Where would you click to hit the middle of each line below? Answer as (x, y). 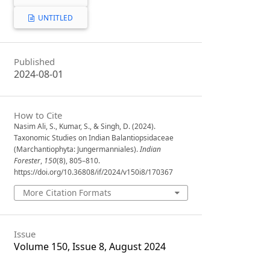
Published (35, 62)
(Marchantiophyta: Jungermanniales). (77, 149)
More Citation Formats (67, 192)
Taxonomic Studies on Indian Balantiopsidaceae (94, 137)
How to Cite (38, 115)
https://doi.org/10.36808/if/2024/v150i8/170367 (94, 172)
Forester (27, 160)
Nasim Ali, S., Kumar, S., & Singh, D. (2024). (85, 126)
